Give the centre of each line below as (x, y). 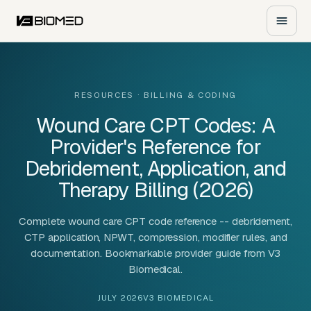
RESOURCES (104, 95)
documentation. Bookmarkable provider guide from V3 (155, 253)
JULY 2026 (120, 298)
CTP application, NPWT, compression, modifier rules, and (155, 237)
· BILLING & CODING (186, 95)
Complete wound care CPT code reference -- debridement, (155, 221)
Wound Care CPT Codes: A (155, 125)
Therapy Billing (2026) (155, 190)
